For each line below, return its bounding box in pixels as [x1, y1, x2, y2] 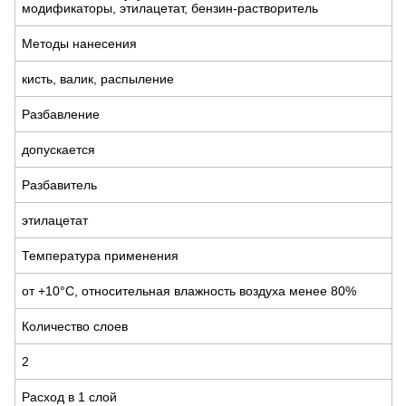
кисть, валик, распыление [22, 71, 174, 86]
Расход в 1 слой [22, 389, 117, 404]
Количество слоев [22, 318, 128, 333]
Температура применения [22, 247, 179, 263]
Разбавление [22, 106, 100, 121]
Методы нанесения [22, 35, 137, 51]
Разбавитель [22, 177, 97, 192]
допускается [22, 141, 95, 157]
